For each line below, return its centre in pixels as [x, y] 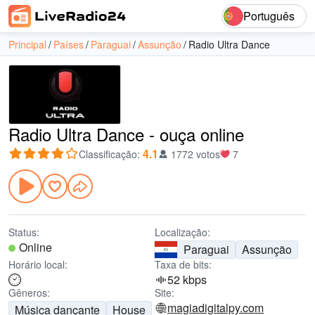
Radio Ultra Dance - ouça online [126, 134]
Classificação [108, 154]
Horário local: [38, 264]
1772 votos [195, 154]
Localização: [182, 232]
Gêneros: [29, 292]
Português [269, 16]
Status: [24, 232]
